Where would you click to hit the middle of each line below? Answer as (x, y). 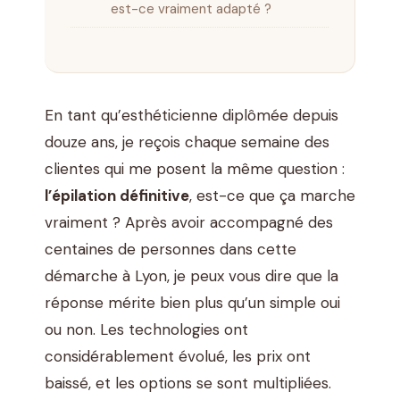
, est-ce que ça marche (272, 195)
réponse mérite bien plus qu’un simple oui (192, 302)
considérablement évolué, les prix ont (178, 356)
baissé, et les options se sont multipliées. (188, 383)
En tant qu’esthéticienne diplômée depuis (192, 115)
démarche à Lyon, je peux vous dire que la (192, 275)
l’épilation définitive (117, 195)
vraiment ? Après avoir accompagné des (189, 222)
